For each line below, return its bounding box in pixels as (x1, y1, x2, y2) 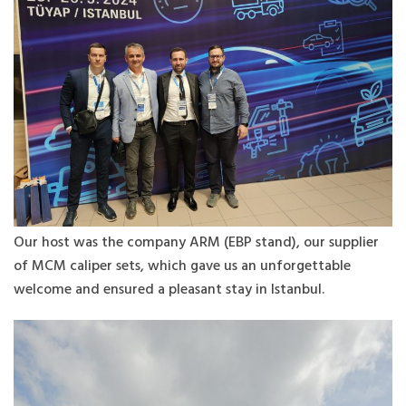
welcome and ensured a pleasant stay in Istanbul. (14, 277, 324, 302)
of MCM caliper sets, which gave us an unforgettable (14, 254, 351, 278)
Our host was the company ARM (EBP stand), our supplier (14, 230, 379, 255)
